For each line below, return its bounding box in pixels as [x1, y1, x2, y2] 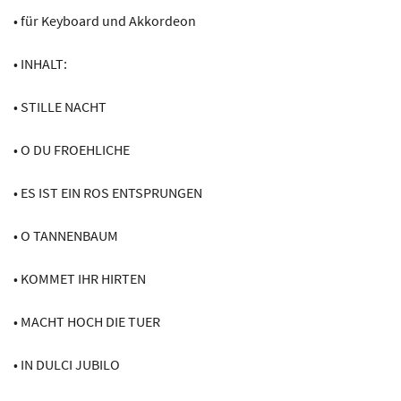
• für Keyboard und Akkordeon [13, 11, 196, 30]
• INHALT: [13, 54, 67, 73]
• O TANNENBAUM [13, 226, 118, 244]
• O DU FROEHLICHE [13, 140, 130, 158]
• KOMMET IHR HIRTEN [13, 269, 146, 287]
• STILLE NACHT [13, 97, 107, 115]
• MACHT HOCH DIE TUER [13, 311, 160, 330]
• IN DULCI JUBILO [13, 354, 120, 373]
